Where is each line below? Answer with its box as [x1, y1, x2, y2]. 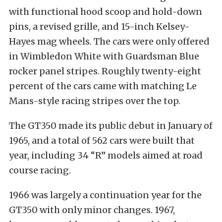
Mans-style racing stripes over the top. [9, 95, 180, 107]
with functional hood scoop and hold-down [9, 6, 202, 18]
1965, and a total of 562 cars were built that [9, 135, 195, 147]
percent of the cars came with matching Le [9, 80, 197, 92]
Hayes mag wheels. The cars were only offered [9, 36, 210, 48]
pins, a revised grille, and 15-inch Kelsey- [9, 21, 190, 33]
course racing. [9, 165, 71, 176]
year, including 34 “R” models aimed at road [9, 150, 203, 162]
